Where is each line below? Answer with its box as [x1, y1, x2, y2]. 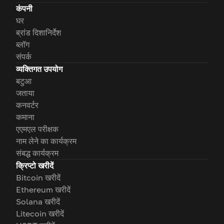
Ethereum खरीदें [16, 184, 70, 195]
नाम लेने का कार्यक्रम [16, 136, 76, 146]
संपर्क [16, 51, 31, 62]
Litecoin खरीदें [16, 208, 64, 219]
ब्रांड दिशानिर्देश [16, 27, 61, 38]
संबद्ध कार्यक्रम [16, 148, 58, 158]
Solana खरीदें [16, 196, 60, 207]
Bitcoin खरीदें [16, 172, 60, 183]
